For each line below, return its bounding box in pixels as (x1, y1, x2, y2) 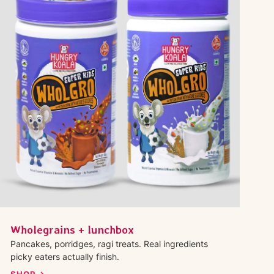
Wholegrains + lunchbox (10, 223, 135, 236)
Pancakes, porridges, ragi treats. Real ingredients (10, 238, 209, 249)
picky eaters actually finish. (10, 251, 120, 262)
